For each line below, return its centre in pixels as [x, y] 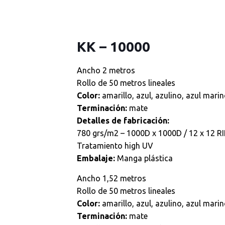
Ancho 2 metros [106, 70]
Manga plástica [144, 158]
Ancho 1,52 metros [111, 178]
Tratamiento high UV [115, 146]
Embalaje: [96, 158]
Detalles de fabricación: [123, 121]
